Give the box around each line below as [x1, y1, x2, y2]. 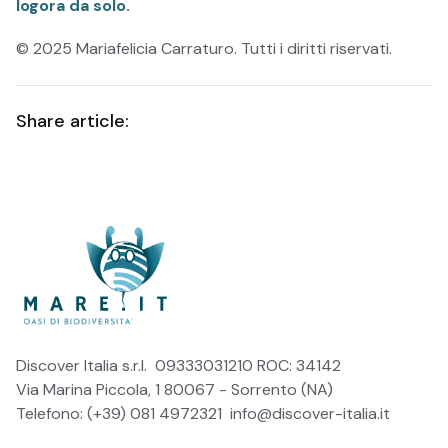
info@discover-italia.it [230, 402, 390, 424]
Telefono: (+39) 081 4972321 [16, 402, 230, 424]
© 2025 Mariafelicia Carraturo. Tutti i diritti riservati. [16, 38, 392, 60]
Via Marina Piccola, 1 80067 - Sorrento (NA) [16, 378, 333, 400]
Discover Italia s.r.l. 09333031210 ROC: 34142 [16, 354, 341, 376]
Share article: [16, 109, 129, 134]
